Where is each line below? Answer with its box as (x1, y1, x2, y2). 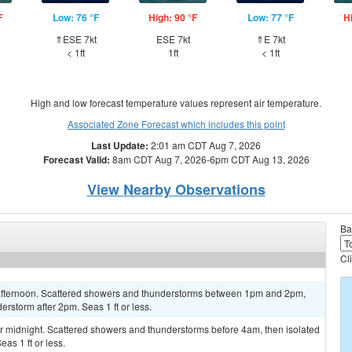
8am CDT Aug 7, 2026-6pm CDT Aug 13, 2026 (109, 152, 310, 166)
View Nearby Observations (86, 179, 266, 200)
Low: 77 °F (247, 10, 294, 24)
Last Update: (91, 138, 148, 152)
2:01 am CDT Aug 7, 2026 (148, 138, 261, 152)
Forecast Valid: (42, 152, 110, 167)
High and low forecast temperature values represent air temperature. (31, 96, 321, 109)
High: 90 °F (148, 10, 197, 24)
